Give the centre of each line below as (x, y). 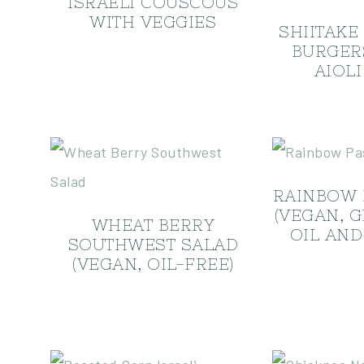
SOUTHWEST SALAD (153, 244)
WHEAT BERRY (153, 225)
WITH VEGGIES (153, 22)
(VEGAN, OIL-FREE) (153, 264)
